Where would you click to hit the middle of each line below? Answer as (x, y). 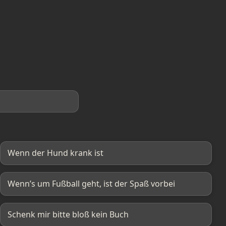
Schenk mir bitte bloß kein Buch (68, 214)
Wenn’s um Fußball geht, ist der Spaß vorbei (91, 184)
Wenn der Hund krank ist (55, 153)
